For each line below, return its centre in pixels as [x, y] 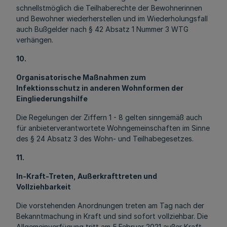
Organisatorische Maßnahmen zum [81, 77]
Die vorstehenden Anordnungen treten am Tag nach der [110, 205]
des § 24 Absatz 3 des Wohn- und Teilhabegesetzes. [105, 139]
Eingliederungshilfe [52, 99]
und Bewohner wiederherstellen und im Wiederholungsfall [112, 18]
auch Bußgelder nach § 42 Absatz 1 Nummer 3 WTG [102, 29]
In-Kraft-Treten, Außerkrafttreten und [87, 176]
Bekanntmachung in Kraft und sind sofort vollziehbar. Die [112, 216]
